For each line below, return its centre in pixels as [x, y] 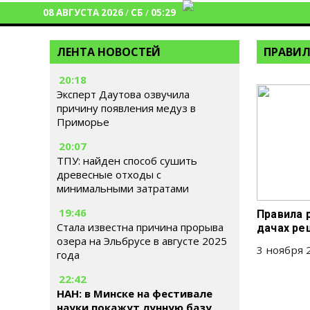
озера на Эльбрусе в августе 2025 [142, 241]
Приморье [83, 122]
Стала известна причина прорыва [140, 227]
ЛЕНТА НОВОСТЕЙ [109, 52]
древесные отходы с [109, 174]
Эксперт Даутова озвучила [123, 94]
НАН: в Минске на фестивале [135, 293]
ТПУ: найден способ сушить [127, 161]
